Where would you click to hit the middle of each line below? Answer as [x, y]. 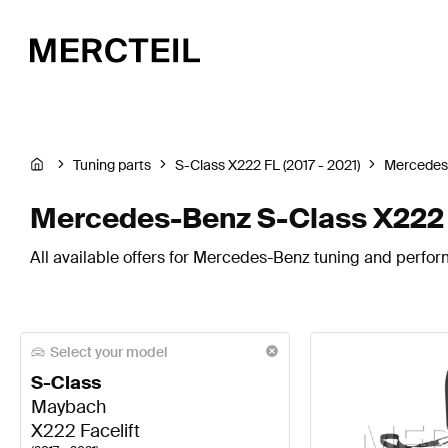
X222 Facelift [85, 431]
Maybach [68, 407]
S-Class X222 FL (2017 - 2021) [267, 165]
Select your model [109, 352]
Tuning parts [112, 165]
